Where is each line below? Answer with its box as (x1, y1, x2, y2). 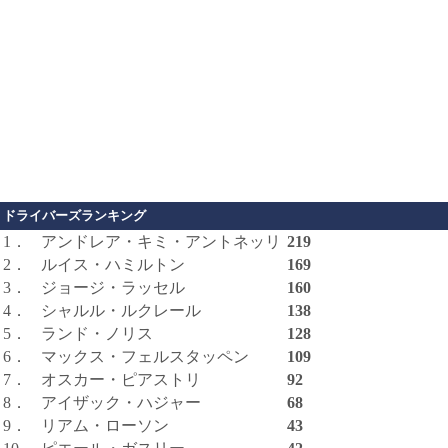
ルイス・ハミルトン (41, 255, 185, 273)
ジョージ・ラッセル (41, 278, 185, 296)
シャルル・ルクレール (41, 301, 201, 319)
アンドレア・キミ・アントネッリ (41, 232, 281, 250)
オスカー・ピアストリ (41, 370, 201, 388)
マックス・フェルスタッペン (41, 347, 249, 365)
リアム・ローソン (41, 416, 169, 434)
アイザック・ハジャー (41, 393, 201, 411)
